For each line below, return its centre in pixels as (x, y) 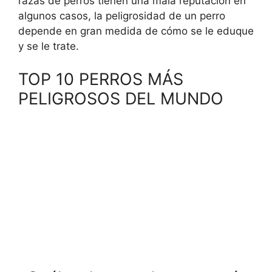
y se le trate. (49, 46)
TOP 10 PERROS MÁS (101, 79)
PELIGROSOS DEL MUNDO (121, 98)
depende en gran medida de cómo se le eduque (136, 31)
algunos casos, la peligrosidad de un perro (122, 16)
